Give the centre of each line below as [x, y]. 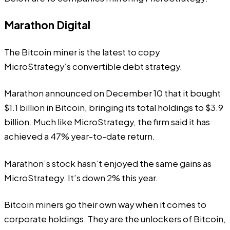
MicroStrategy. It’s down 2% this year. [81, 178]
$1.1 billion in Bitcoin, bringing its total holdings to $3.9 [114, 108]
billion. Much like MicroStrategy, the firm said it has [107, 122]
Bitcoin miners [34, 205]
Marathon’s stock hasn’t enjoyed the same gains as [108, 163]
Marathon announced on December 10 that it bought [112, 93]
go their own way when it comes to [135, 205]
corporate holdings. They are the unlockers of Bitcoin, [115, 219]
